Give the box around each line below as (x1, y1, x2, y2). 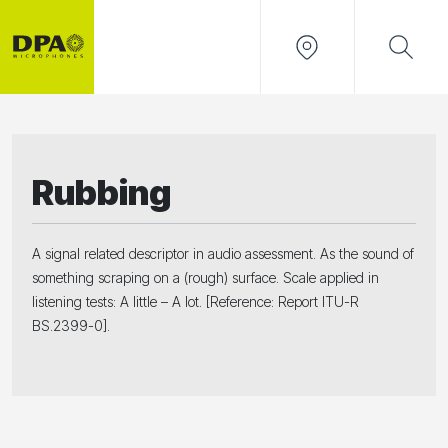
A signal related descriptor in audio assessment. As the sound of (32, 245, 414, 262)
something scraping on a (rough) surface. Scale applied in (32, 269, 379, 286)
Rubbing (32, 171, 171, 213)
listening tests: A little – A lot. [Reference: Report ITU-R (32, 293, 359, 310)
